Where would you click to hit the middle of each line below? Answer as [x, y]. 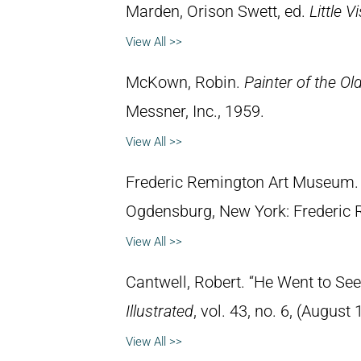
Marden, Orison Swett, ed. [218, 11]
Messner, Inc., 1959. [195, 111]
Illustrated [160, 311]
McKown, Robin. [185, 82]
